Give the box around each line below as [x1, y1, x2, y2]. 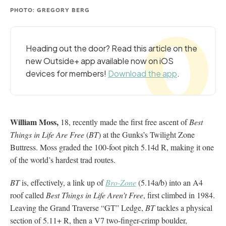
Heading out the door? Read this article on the [26, 42, 197, 53]
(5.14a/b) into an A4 [138, 177, 203, 188]
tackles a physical [155, 202, 212, 213]
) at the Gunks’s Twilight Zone [98, 129, 195, 140]
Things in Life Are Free [10, 129, 84, 140]
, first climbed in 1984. [143, 189, 215, 200]
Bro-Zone [105, 177, 136, 188]
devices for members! [26, 68, 108, 79]
